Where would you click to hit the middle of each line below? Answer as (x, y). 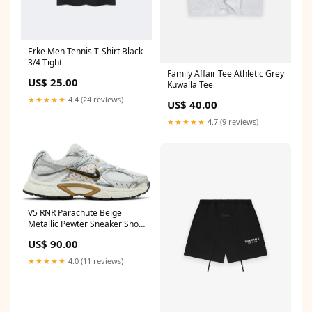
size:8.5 (42, 235)
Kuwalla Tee (190, 84)
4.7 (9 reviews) (232, 121)
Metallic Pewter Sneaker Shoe (86, 224)
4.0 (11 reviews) (95, 261)
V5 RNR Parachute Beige (75, 213)
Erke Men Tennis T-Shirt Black (85, 52)
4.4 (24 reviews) (95, 100)
